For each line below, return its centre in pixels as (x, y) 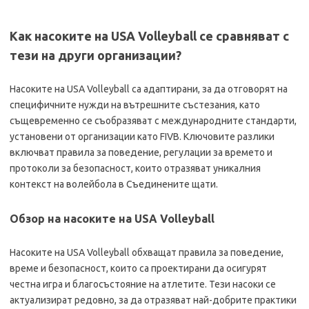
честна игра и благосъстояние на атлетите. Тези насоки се (143, 284)
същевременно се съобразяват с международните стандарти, (153, 120)
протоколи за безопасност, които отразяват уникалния (135, 168)
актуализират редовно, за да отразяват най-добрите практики (153, 300)
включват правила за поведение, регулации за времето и (141, 152)
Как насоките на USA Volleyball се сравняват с (149, 36)
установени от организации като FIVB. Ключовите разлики (142, 136)
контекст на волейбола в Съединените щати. (114, 184)
